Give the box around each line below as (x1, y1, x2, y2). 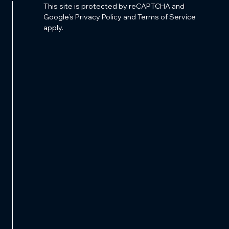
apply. (43, 23, 63, 33)
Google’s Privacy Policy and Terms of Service (43, 12, 196, 22)
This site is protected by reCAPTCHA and (43, 2, 185, 11)
